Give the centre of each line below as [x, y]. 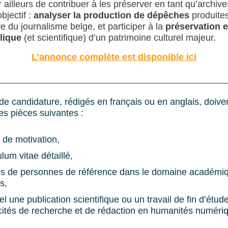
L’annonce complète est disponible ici [114, 57]
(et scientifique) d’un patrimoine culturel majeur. [119, 37]
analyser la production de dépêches [112, 15]
